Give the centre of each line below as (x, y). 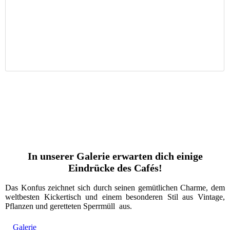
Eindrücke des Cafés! (115, 168)
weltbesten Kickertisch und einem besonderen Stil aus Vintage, (115, 197)
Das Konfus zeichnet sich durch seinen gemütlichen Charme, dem (115, 188)
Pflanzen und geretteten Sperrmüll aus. (69, 206)
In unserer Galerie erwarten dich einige (115, 156)
